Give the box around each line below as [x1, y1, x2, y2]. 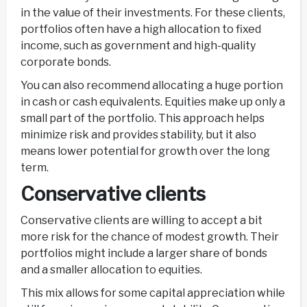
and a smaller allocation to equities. [21, 263, 202, 277]
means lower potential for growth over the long [21, 145, 270, 158]
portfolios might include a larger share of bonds [21, 247, 267, 260]
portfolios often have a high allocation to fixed [21, 23, 261, 36]
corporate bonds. [21, 56, 111, 69]
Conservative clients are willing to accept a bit [21, 214, 262, 228]
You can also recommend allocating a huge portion [21, 79, 283, 93]
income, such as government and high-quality [21, 39, 256, 53]
